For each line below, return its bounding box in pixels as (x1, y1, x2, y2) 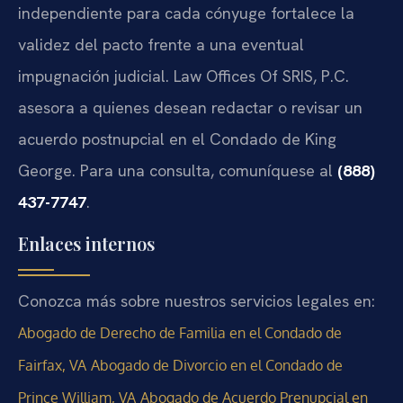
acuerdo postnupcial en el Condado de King (18, 128, 336, 149)
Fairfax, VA (18, 356, 86, 375)
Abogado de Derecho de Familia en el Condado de (18, 324, 342, 343)
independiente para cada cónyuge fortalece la (18, 2, 354, 23)
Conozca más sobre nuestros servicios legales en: (18, 291, 375, 312)
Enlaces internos (18, 231, 155, 256)
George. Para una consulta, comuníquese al (18, 159, 337, 181)
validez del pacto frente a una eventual (18, 33, 304, 55)
